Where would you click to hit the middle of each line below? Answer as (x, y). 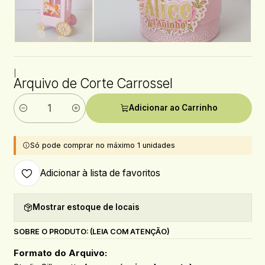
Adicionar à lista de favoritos (100, 173)
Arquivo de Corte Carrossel (93, 83)
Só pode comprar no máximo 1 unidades (102, 146)
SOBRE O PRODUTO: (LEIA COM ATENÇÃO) (91, 231)
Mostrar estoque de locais (86, 207)
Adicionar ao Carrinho (173, 108)
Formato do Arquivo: (60, 253)
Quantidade (35, 114)
